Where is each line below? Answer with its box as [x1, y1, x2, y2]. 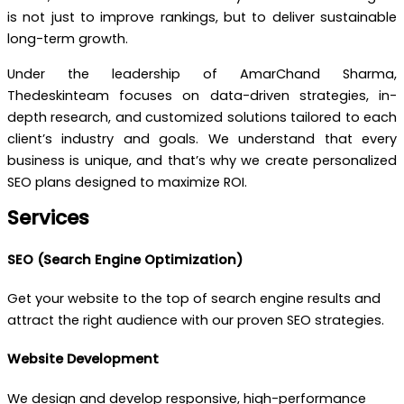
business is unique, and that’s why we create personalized [7, 151, 397, 170]
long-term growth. [7, 30, 128, 49]
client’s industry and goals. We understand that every [7, 129, 397, 148]
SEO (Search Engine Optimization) [7, 250, 243, 269]
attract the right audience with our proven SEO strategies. [7, 310, 384, 329]
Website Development [7, 350, 159, 369]
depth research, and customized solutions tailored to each [7, 107, 397, 126]
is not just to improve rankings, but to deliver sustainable [7, 8, 397, 27]
